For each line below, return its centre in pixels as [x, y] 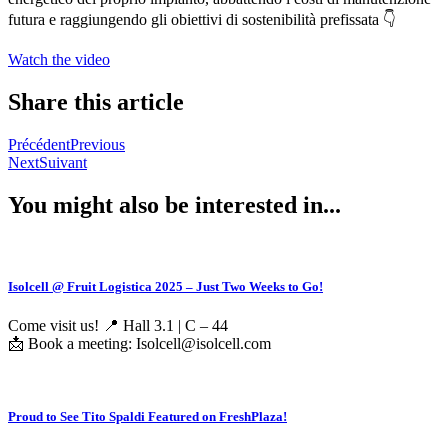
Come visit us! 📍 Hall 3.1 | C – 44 [118, 325]
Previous [97, 144]
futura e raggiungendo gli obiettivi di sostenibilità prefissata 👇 [202, 19]
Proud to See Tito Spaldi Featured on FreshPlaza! [147, 416]
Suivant [63, 162]
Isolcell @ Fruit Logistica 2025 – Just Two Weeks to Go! [165, 286]
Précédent [39, 144]
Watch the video [59, 59]
